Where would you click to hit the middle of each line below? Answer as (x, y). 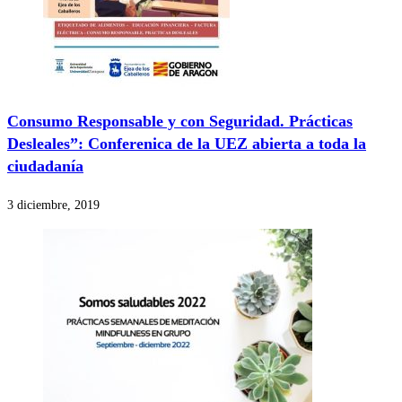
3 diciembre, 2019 (53, 205)
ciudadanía (45, 166)
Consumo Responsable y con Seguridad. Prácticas (180, 121)
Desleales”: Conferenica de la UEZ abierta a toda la (187, 143)
